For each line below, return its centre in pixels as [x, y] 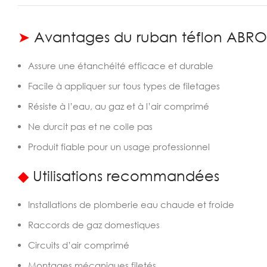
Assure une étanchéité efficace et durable [121, 66]
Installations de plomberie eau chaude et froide [131, 204]
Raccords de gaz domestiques [94, 225]
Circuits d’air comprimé [79, 245]
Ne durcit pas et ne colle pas [90, 126]
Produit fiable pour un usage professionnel [119, 147]
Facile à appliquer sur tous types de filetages [124, 86]
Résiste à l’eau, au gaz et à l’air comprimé [119, 106]
